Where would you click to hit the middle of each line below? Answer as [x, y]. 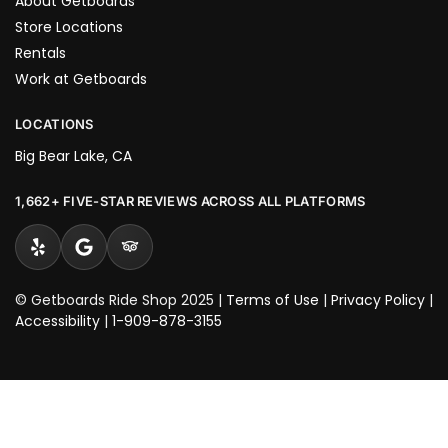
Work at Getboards [81, 78]
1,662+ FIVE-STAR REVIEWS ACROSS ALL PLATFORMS [190, 201]
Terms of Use [272, 299]
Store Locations [69, 26]
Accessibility [57, 320]
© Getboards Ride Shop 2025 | [120, 299]
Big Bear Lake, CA [73, 156]
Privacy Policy [378, 299]
